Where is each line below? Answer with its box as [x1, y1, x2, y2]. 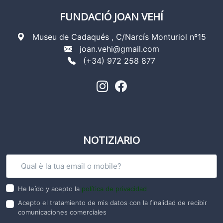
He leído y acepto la [18, 185, 82, 193]
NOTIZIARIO [83, 133, 140, 147]
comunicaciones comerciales [18, 208, 107, 217]
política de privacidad [82, 185, 147, 193]
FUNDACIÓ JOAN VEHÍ [60, 9, 163, 24]
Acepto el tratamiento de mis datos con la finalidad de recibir [18, 199, 207, 207]
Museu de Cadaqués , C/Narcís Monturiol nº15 [32, 32, 206, 42]
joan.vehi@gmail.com [79, 44, 159, 54]
